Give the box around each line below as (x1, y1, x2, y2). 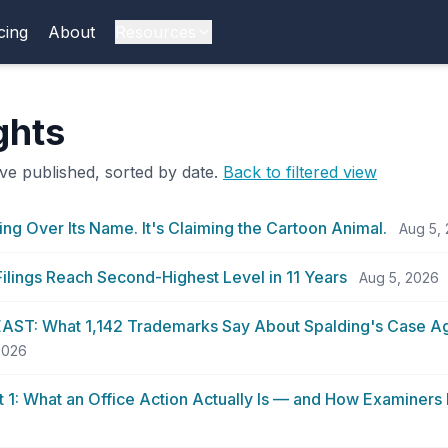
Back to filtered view (223, 162, 377, 182)
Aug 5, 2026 (359, 269, 439, 286)
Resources (114, 22, 196, 42)
